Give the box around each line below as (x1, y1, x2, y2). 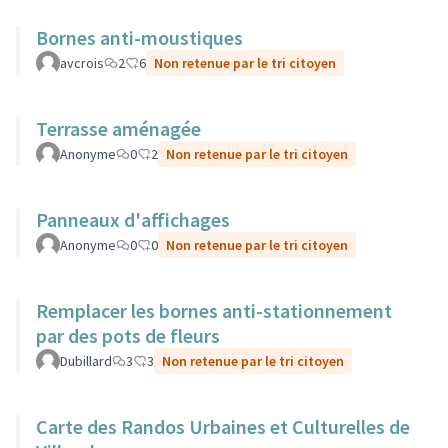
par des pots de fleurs (36, 323, 220, 348)
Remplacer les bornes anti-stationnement (36, 298, 392, 323)
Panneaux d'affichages (36, 207, 230, 232)
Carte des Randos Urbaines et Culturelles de (36, 414, 410, 439)
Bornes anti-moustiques (36, 25, 243, 50)
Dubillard (60, 352, 112, 370)
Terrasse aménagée (36, 116, 201, 141)
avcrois (60, 54, 104, 72)
